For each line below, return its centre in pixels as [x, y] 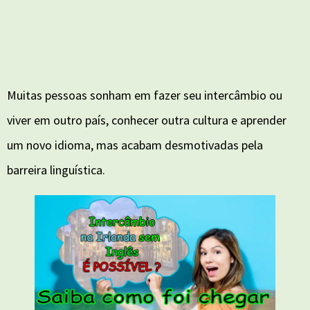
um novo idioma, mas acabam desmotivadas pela [135, 145]
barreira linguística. [56, 170]
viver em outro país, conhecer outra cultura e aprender [147, 120]
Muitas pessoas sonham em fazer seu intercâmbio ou [145, 95]
